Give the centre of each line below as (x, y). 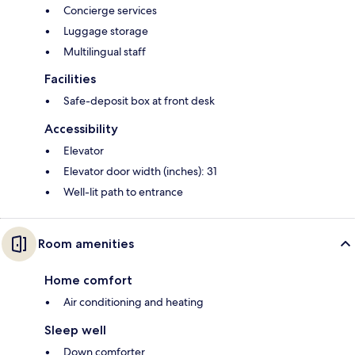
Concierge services (110, 11)
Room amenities (86, 244)
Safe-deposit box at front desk (139, 101)
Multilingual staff (105, 52)
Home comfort (88, 281)
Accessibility (81, 129)
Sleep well (75, 330)
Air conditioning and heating (134, 302)
